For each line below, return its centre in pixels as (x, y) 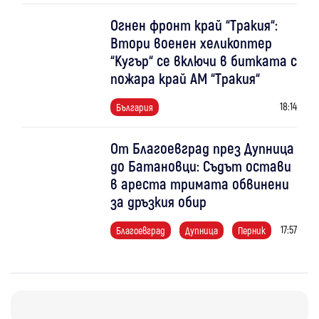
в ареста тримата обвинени (199, 183)
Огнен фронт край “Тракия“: (194, 24)
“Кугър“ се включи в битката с (203, 60)
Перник (251, 230)
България (134, 107)
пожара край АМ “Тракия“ (185, 78)
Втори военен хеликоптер (191, 42)
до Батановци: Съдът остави (200, 165)
